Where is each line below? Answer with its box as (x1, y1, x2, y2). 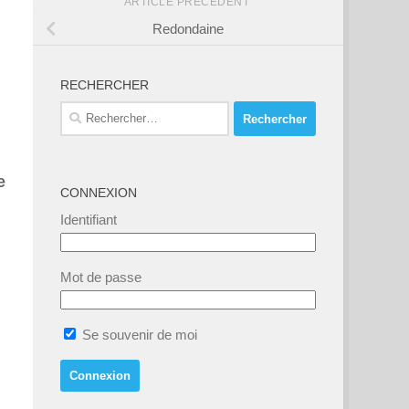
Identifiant (60, 212, 117, 228)
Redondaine (152, 21, 224, 37)
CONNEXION (60, 185, 137, 201)
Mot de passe (60, 269, 142, 286)
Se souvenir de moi (79, 327, 197, 343)
